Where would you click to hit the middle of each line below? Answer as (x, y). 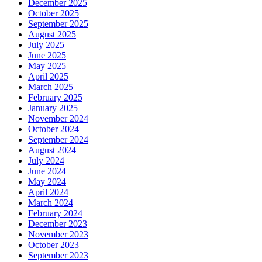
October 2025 (54, 13)
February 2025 (55, 98)
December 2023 (58, 224)
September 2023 (58, 256)
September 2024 (58, 140)
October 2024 (54, 129)
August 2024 (52, 150)
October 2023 (54, 245)
